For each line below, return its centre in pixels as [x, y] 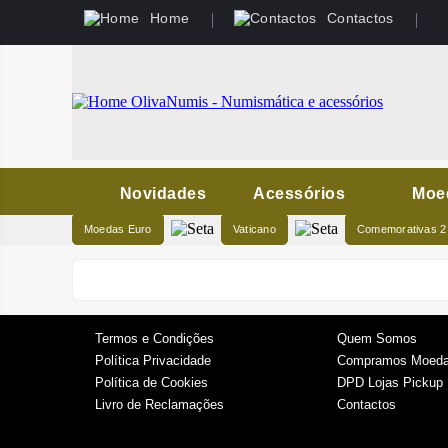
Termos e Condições [154, 338]
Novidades [163, 193]
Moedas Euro [118, 229]
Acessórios [299, 193]
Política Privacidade [153, 360]
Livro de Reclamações [159, 404]
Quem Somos [377, 338]
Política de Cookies [151, 382]
